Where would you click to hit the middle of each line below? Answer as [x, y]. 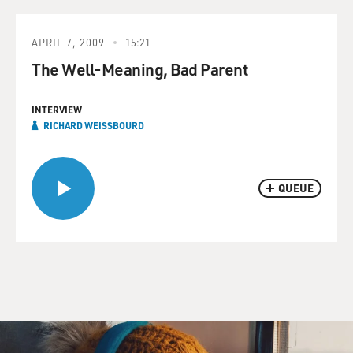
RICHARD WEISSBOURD [94, 125]
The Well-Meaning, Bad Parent [139, 69]
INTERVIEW [57, 110]
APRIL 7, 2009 [68, 42]
